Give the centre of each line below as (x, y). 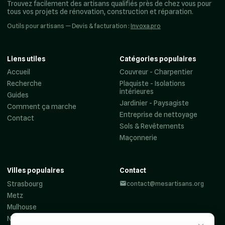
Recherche (24, 84)
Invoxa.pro (146, 26)
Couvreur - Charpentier (156, 72)
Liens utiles (26, 59)
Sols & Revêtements (152, 126)
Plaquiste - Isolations (152, 84)
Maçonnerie (138, 138)
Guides (18, 95)
